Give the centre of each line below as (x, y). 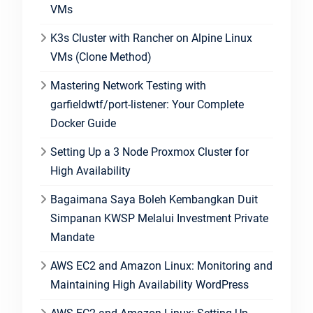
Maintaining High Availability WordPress (149, 285)
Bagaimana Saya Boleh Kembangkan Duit (154, 199)
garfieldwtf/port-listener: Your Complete (147, 104)
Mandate (72, 237)
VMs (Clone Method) (101, 57)
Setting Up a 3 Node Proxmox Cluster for (149, 152)
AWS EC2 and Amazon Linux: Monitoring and (161, 266)
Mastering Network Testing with (128, 86)
